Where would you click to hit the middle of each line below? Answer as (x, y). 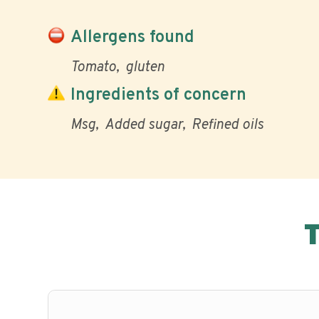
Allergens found (132, 37)
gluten (145, 68)
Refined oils (228, 125)
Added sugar (143, 125)
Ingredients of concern (158, 95)
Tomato (93, 68)
